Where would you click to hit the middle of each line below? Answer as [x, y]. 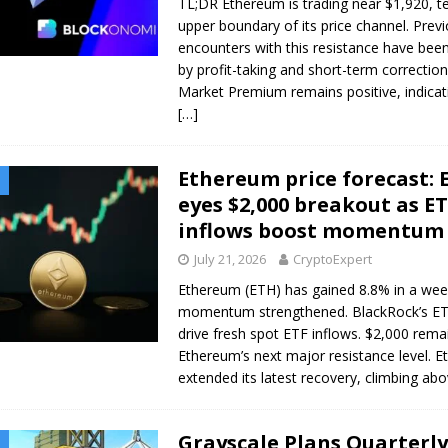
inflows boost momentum [311, 230]
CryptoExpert [333, 258]
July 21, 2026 [230, 258]
